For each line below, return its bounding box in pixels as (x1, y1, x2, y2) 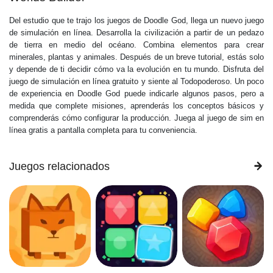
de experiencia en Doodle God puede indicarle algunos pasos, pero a (9, 88, 264, 98)
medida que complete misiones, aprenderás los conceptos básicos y (9, 101, 264, 110)
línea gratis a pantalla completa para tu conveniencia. (9, 125, 197, 135)
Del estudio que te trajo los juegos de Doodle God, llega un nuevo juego (9, 15, 264, 25)
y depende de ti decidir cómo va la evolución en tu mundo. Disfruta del (9, 64, 264, 74)
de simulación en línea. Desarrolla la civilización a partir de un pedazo (9, 27, 264, 37)
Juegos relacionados (9, 160, 110, 172)
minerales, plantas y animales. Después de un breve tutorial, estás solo (9, 52, 264, 62)
